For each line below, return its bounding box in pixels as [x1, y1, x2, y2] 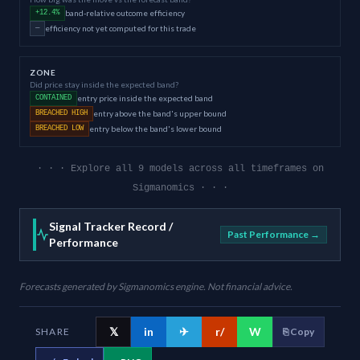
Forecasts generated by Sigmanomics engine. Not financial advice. [19, 280, 292, 292]
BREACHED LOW [35, 124, 84, 133]
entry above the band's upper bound [93, 108, 227, 118]
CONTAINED [35, 93, 72, 102]
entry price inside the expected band [77, 92, 213, 103]
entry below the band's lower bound [89, 123, 222, 133]
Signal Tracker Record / [49, 219, 173, 233]
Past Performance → [227, 227, 320, 240]
